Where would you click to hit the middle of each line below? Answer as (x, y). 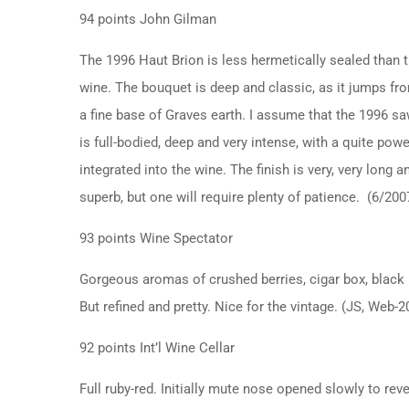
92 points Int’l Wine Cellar (157, 347)
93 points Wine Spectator (156, 238)
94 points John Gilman (148, 19)
